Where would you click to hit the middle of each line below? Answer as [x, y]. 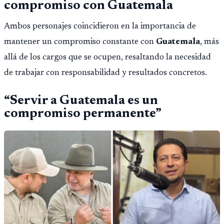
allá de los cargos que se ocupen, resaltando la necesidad [107, 58]
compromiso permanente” [83, 114]
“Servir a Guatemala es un [81, 101]
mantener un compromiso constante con [80, 42]
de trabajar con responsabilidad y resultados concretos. [105, 73]
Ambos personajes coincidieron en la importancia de [100, 27]
